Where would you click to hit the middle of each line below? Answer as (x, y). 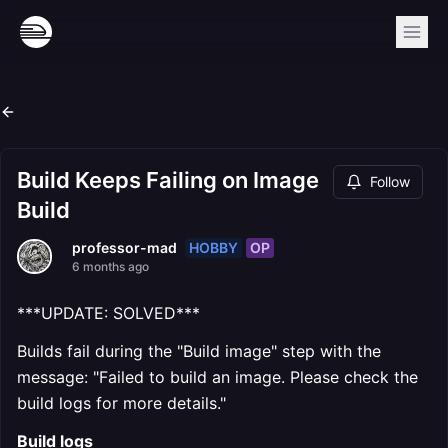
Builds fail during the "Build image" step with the (199, 351)
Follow (390, 181)
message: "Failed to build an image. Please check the (217, 377)
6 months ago (110, 266)
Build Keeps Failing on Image (168, 180)
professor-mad (124, 247)
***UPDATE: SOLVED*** (108, 313)
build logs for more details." (121, 403)
